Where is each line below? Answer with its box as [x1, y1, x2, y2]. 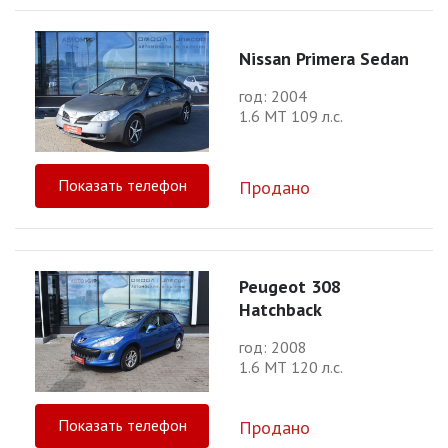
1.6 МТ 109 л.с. [239, 105, 343, 126]
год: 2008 [239, 337, 307, 358]
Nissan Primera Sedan [239, 46, 409, 70]
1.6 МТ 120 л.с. [239, 357, 343, 378]
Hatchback [239, 298, 322, 322]
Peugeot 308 [239, 275, 341, 299]
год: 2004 [239, 85, 307, 106]
